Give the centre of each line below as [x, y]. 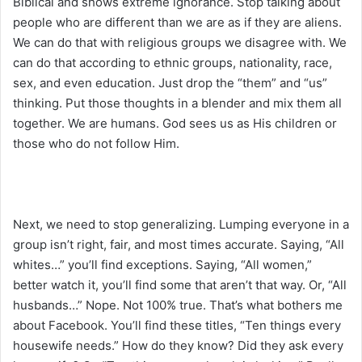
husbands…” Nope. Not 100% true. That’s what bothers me [178, 305]
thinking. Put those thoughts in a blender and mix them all [177, 103]
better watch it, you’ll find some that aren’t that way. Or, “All [180, 284]
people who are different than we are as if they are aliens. [177, 22]
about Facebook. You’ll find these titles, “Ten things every [177, 325]
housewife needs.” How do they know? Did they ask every [178, 345]
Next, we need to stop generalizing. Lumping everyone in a [181, 224]
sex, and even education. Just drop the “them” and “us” [170, 82]
